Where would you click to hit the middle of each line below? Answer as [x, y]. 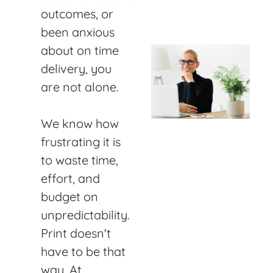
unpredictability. [85, 214]
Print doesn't [76, 233]
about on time [80, 50]
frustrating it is [81, 141]
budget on [69, 196]
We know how [80, 123]
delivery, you [76, 68]
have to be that [83, 251]
